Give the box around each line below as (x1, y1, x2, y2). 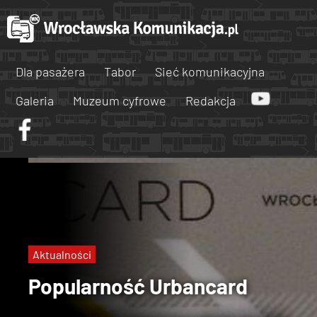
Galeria (16, 93, 54, 108)
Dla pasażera (16, 64, 85, 79)
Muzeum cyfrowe (73, 93, 166, 108)
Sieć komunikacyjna (155, 64, 265, 79)
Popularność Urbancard (28, 272, 248, 299)
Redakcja (185, 93, 236, 108)
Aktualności (33, 247, 91, 261)
